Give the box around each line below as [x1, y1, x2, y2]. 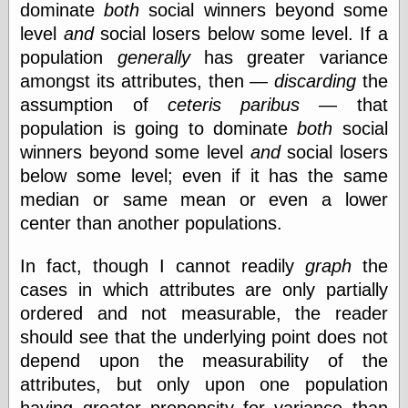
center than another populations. [20, 213, 283, 234]
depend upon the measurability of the [20, 350, 388, 371]
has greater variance [189, 47, 388, 68]
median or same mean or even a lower [20, 189, 388, 210]
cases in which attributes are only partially [20, 279, 388, 300]
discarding [273, 71, 356, 92]
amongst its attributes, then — [20, 71, 274, 92]
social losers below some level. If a [93, 24, 388, 45]
